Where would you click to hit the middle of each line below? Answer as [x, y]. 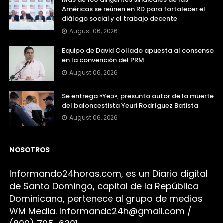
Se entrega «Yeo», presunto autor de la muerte [137, 96]
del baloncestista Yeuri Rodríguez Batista [130, 105]
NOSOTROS [29, 150]
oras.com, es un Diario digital [143, 173]
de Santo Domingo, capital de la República [104, 186]
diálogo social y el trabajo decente [119, 18]
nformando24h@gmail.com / [126, 211]
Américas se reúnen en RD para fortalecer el [133, 9]
